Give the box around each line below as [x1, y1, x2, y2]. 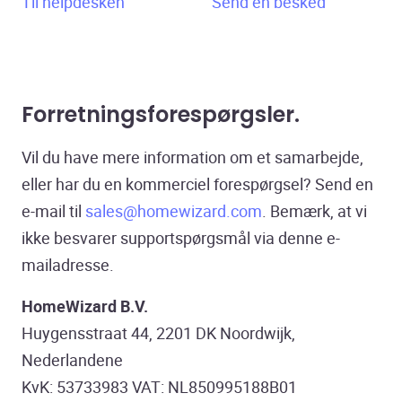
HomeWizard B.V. [22, 295, 149, 317]
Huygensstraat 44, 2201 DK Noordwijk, [22, 322, 296, 344]
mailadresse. [22, 254, 114, 275]
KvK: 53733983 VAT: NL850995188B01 [22, 376, 298, 398]
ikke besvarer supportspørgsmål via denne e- [22, 227, 341, 249]
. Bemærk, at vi [262, 200, 368, 222]
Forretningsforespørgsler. [22, 101, 300, 128]
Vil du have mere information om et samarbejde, [22, 146, 364, 168]
